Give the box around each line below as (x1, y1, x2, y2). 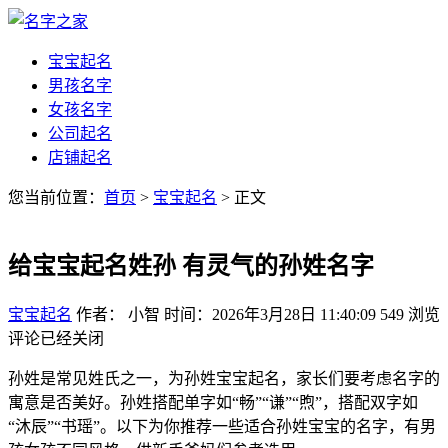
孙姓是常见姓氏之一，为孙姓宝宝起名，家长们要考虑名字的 (8, 369, 440, 387)
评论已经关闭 (8, 329, 104, 347)
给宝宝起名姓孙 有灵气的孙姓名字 (8, 252, 374, 279)
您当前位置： (8, 189, 104, 206)
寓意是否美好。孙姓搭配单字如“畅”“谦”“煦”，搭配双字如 (8, 393, 418, 411)
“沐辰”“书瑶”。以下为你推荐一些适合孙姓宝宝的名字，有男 (8, 417, 436, 435)
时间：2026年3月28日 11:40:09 (164, 305, 376, 323)
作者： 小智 (76, 305, 160, 323)
